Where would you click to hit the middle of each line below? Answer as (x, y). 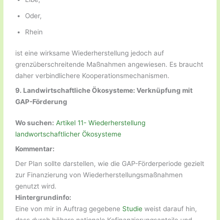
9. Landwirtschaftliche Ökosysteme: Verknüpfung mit (104, 90)
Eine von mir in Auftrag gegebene (69, 209)
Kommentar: (35, 149)
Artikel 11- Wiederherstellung (101, 123)
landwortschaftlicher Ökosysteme (69, 134)
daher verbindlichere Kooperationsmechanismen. (93, 76)
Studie (133, 209)
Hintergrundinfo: (43, 198)
